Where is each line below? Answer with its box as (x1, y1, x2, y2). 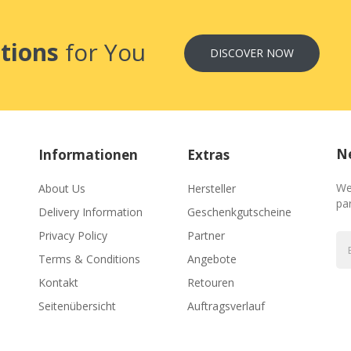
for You (59, 36, 146, 68)
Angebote (187, 251, 237, 266)
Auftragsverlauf (187, 299, 265, 313)
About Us (38, 181, 85, 196)
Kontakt (38, 275, 78, 290)
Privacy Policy (38, 228, 107, 243)
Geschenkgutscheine (187, 204, 291, 219)
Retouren (187, 275, 234, 290)
